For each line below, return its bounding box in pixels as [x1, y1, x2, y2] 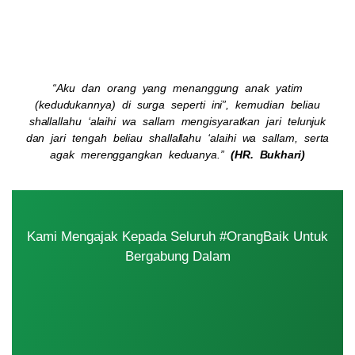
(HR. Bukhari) [230, 147, 305, 161]
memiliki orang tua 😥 [101, 45, 254, 63]
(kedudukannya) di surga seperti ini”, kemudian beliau [35, 97, 320, 111]
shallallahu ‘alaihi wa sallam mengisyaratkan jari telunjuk [29, 114, 326, 128]
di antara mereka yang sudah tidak [52, 26, 303, 44]
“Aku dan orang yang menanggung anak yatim [52, 81, 303, 94]
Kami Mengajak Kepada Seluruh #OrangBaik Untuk [27, 229, 328, 245]
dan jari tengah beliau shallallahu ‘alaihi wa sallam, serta [25, 131, 330, 144]
